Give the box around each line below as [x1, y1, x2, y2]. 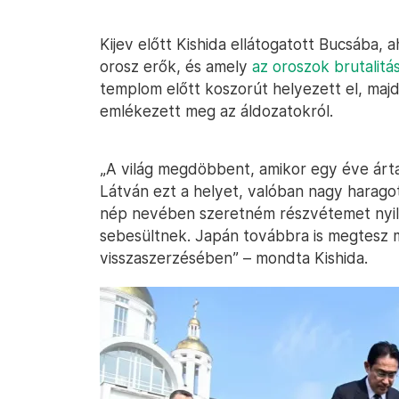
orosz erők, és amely [100, 57, 252, 76]
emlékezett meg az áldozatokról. [100, 102, 333, 120]
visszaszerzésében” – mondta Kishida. [100, 248, 368, 267]
